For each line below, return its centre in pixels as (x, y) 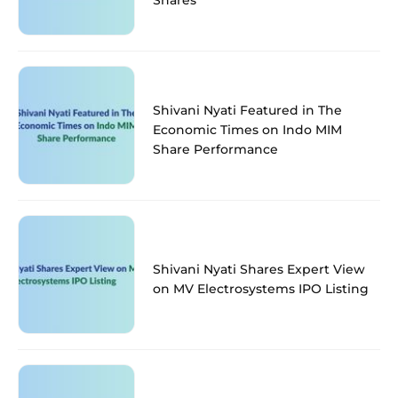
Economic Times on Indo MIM (247, 129)
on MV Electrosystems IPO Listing (261, 288)
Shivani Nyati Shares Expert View (259, 269)
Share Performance (215, 149)
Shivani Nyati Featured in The (247, 110)
